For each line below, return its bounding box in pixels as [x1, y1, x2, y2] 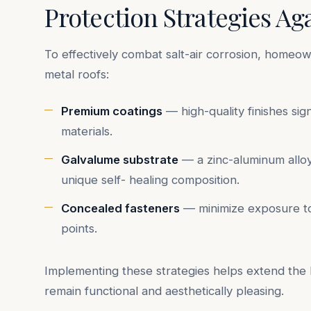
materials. [61, 124, 112, 139]
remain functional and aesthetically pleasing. [44, 284, 284, 299]
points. [61, 221, 97, 236]
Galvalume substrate [61, 153, 178, 167]
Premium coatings [61, 104, 162, 119]
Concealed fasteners [61, 201, 180, 216]
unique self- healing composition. [61, 173, 239, 187]
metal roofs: [44, 67, 109, 82]
